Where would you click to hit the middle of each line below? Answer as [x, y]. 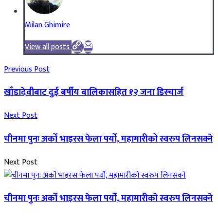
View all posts [47, 47]
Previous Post [27, 69]
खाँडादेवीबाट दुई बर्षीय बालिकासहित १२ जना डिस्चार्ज [94, 92]
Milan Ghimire [47, 25]
